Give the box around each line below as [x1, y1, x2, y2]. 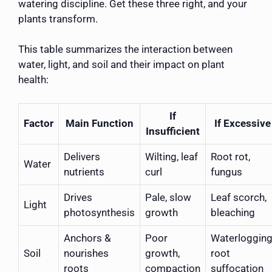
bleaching [211, 206, 255, 219]
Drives [64, 191, 92, 203]
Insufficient [146, 124, 200, 137]
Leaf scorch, [211, 191, 267, 203]
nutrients [64, 165, 104, 178]
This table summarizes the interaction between [18, 43, 233, 56]
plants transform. [18, 12, 98, 25]
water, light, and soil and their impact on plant [18, 58, 225, 71]
